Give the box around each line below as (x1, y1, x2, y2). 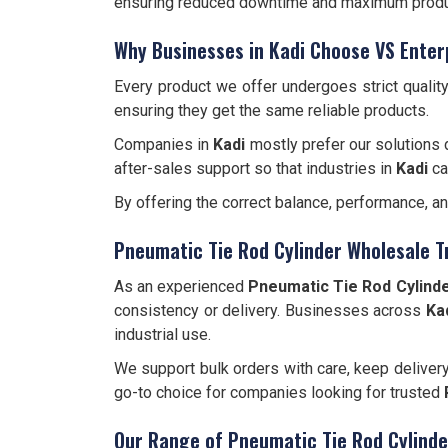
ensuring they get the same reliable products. (114, 101, 429, 120)
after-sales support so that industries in (114, 159, 392, 178)
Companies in (114, 135, 214, 154)
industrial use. (114, 325, 211, 344)
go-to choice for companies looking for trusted (114, 383, 444, 402)
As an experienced (114, 277, 249, 296)
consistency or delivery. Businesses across (114, 301, 426, 320)
